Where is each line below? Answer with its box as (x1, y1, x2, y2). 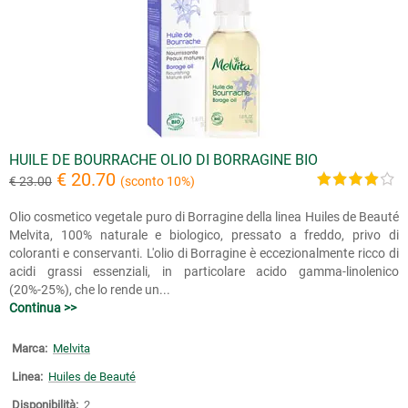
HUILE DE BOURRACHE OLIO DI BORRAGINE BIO (9, 151, 318, 168)
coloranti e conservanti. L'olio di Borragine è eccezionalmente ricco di (9, 246, 399, 260)
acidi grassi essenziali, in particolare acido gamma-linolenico (9, 264, 399, 279)
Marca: (12, 342, 47, 355)
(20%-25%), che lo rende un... (9, 282, 170, 297)
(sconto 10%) (120, 174, 195, 189)
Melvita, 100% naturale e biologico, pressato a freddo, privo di (9, 228, 399, 242)
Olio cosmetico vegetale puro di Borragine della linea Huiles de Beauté (9, 209, 399, 224)
